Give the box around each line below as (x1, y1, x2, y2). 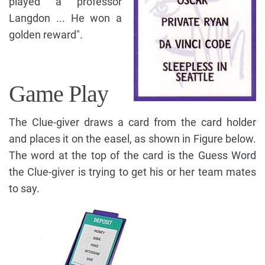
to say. (9, 182, 40, 195)
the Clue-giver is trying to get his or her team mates (9, 165, 256, 178)
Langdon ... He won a (9, 11, 122, 24)
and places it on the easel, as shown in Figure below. (9, 132, 256, 145)
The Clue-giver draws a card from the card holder (9, 115, 256, 128)
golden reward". (9, 28, 83, 41)
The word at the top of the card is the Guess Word (9, 148, 256, 161)
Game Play (9, 80, 108, 107)
